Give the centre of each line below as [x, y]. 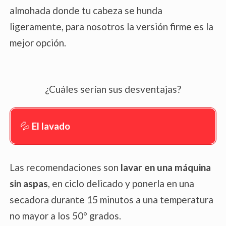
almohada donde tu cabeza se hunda [86, 11]
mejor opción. [38, 43]
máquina [193, 167]
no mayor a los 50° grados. [65, 215]
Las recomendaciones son [64, 167]
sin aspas [29, 183]
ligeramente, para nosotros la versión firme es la [111, 27]
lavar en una [146, 167]
